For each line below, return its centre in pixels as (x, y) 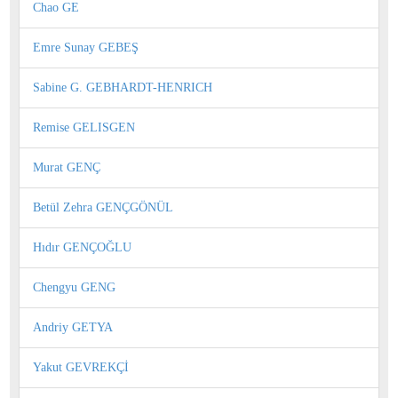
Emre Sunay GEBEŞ (86, 47)
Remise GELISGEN (84, 127)
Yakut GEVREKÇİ (81, 367)
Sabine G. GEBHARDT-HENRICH (123, 87)
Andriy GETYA (73, 327)
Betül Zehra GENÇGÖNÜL (103, 207)
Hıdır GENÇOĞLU (82, 247)
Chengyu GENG (74, 287)
